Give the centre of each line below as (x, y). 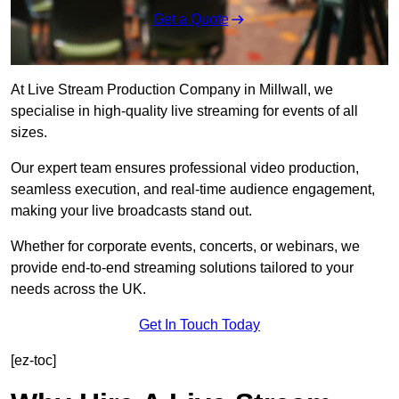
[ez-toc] (33, 361)
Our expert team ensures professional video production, (185, 168)
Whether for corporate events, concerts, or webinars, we (185, 247)
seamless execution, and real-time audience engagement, (193, 190)
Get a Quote (191, 20)
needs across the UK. (78, 289)
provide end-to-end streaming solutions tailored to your (182, 268)
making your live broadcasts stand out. (131, 211)
